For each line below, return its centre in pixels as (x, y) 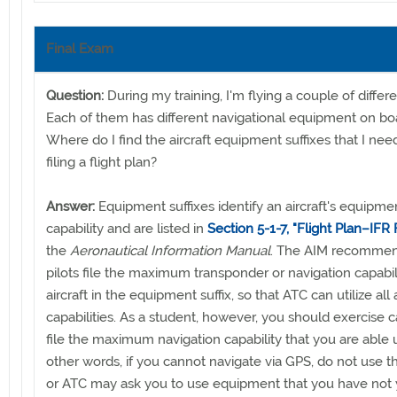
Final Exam (80, 48)
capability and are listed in (127, 228)
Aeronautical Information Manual (170, 250)
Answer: (70, 206)
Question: (75, 95)
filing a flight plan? (101, 162)
